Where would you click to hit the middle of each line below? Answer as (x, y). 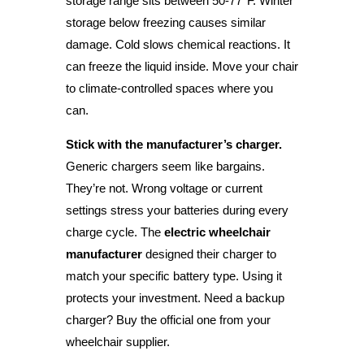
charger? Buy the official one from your (168, 319)
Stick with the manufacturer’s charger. (173, 144)
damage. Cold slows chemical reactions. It (178, 44)
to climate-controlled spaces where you (169, 88)
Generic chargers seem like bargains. (165, 166)
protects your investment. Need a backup (175, 297)
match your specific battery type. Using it (173, 275)
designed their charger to (209, 253)
